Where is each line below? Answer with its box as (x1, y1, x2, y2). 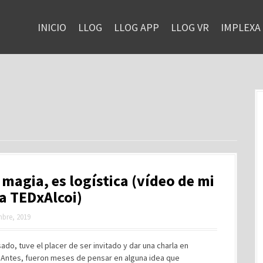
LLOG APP (114, 20, 159, 34)
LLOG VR (171, 20, 209, 34)
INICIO (38, 20, 66, 34)
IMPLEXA (221, 20, 261, 34)
